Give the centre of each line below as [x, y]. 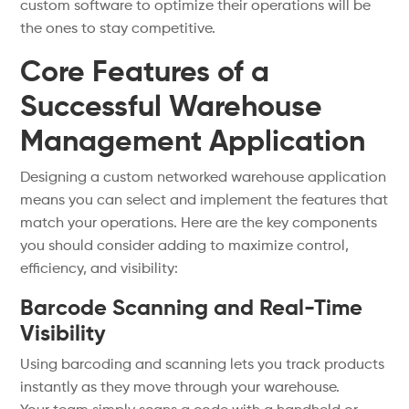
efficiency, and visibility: [100, 269]
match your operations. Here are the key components [199, 224]
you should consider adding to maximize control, [185, 246]
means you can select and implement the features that [204, 201]
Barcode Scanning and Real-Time [192, 309]
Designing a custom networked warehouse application [204, 178]
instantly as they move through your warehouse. [180, 388]
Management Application [193, 142]
